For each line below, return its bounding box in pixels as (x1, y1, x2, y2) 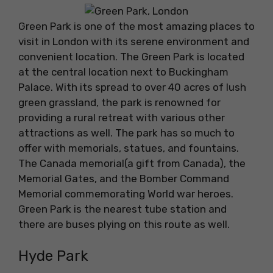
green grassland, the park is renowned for (18, 96, 221, 108)
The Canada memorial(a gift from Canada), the (18, 157, 246, 169)
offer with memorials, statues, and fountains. (18, 141, 239, 154)
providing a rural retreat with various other (18, 111, 225, 124)
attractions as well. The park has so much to (18, 126, 235, 139)
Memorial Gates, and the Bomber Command (18, 172, 229, 185)
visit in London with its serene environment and (18, 35, 249, 48)
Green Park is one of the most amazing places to (18, 19, 255, 32)
